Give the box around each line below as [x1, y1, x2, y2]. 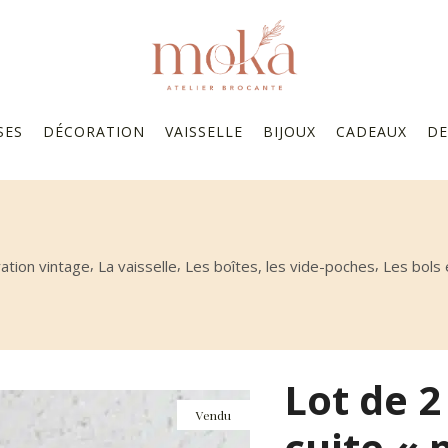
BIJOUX [262, 121, 316, 141]
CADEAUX [335, 121, 407, 141]
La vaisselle [98, 255, 177, 276]
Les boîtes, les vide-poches [185, 255, 375, 276]
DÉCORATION [42, 121, 145, 141]
